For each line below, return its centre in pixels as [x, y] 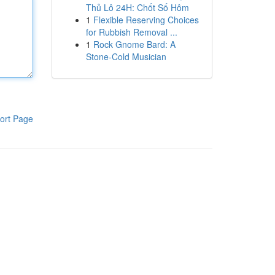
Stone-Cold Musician [126, 56]
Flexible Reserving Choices [146, 20]
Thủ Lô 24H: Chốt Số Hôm [137, 7]
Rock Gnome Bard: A [134, 44]
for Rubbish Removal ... [131, 32]
